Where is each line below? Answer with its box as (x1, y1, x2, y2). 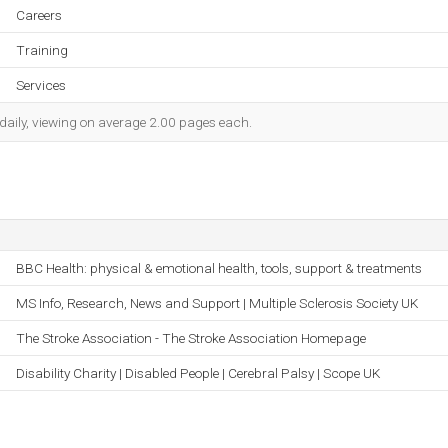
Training (16, 42, 68, 58)
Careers (16, 7, 62, 23)
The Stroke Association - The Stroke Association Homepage (16, 330, 366, 346)
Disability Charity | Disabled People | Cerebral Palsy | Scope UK (16, 365, 380, 381)
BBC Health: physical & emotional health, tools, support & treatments (16, 260, 422, 276)
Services (16, 77, 66, 93)
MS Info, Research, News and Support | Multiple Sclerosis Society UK (16, 295, 418, 311)
